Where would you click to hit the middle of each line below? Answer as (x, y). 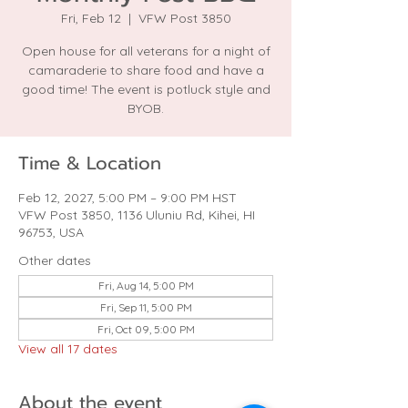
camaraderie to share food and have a (146, 70)
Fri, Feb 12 (91, 18)
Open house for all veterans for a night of (146, 51)
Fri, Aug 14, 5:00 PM (146, 286)
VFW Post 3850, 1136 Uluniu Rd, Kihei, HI (137, 215)
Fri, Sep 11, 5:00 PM (146, 307)
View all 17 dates (68, 349)
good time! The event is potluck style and (146, 89)
